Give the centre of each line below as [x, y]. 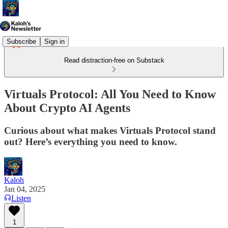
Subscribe [21, 41]
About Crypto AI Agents [67, 108]
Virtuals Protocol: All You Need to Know [110, 94]
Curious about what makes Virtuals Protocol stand [110, 130]
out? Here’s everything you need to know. [91, 141]
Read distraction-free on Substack [114, 60]
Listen [21, 198]
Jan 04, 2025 [25, 189]
